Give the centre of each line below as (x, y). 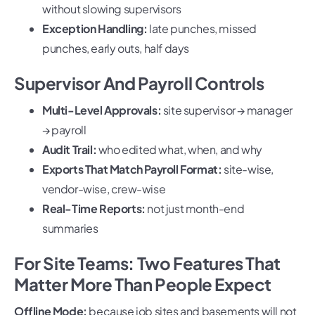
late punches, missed (202, 29)
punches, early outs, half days (116, 49)
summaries (70, 229)
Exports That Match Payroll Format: (132, 169)
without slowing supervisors (112, 9)
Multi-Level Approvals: (102, 110)
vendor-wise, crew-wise (104, 189)
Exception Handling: (95, 29)
